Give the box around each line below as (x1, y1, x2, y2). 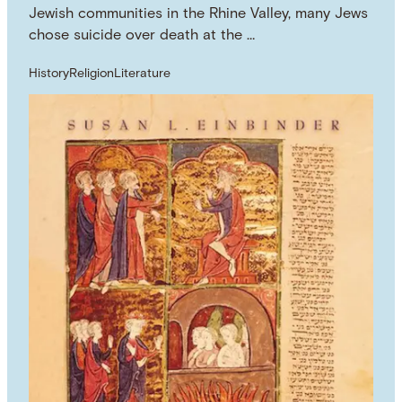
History (29, 67, 70, 82)
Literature (114, 67, 171, 82)
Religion (69, 67, 115, 82)
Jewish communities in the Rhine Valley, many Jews (29, 6, 369, 22)
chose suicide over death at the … (29, 28, 256, 43)
